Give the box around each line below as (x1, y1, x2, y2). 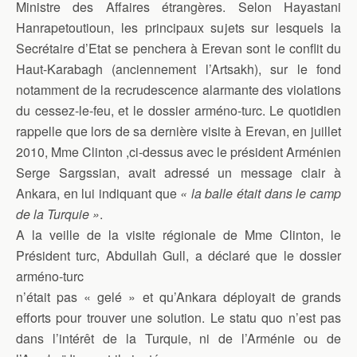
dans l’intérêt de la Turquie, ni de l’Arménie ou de (16, 329, 341, 347)
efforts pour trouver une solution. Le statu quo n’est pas (16, 308, 341, 327)
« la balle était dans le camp (180, 184, 342, 202)
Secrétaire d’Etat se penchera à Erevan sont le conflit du (16, 39, 341, 57)
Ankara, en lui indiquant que (16, 184, 181, 202)
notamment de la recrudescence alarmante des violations (16, 80, 341, 99)
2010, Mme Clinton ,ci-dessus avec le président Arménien (16, 143, 341, 161)
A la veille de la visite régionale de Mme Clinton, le (16, 226, 341, 244)
